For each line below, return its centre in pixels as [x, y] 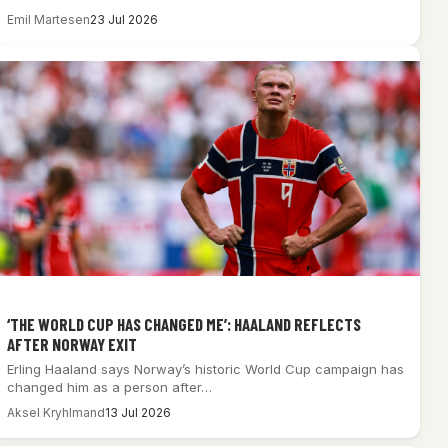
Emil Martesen [48, 20]
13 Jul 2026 [137, 412]
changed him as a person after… [109, 386]
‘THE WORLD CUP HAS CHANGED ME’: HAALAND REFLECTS [183, 323]
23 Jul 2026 [123, 20]
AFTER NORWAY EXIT [71, 343]
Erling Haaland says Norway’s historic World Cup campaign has [205, 368]
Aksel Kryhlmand [55, 412]
